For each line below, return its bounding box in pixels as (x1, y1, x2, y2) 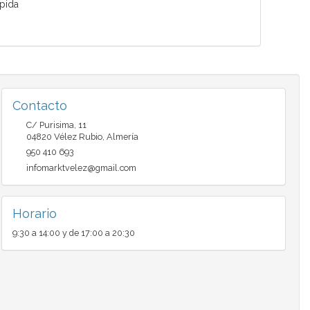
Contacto (12, 98, 67, 113)
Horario (12, 206, 57, 221)
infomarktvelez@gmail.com (26, 163, 136, 174)
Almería (106, 131, 138, 143)
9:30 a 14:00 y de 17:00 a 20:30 (12, 228, 135, 239)
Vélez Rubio (53, 131, 102, 143)
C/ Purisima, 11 (26, 120, 86, 131)
